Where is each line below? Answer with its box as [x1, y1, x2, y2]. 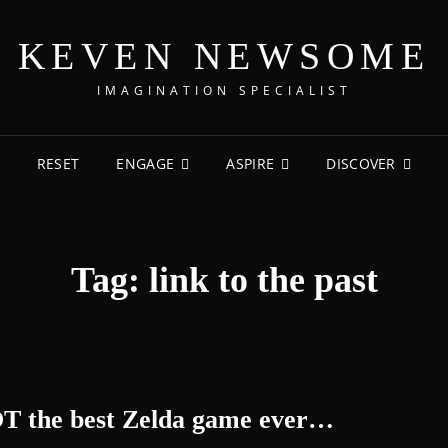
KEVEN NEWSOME [17, 35, 431, 77]
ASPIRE [226, 154, 275, 173]
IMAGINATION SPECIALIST [96, 82, 352, 99]
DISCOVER [326, 154, 396, 173]
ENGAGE [116, 154, 175, 173]
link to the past [148, 260, 378, 300]
